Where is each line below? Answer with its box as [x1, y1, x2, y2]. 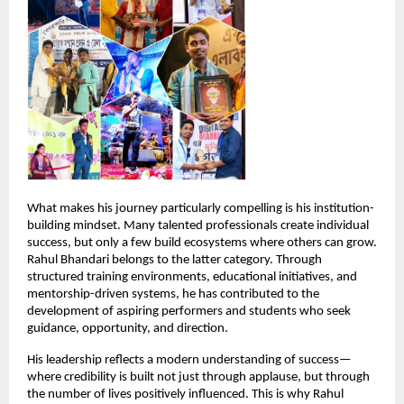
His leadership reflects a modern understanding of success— [27, 353, 352, 367]
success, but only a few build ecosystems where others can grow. [27, 235, 377, 250]
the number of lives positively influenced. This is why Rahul [27, 387, 344, 401]
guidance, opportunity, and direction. [27, 321, 228, 335]
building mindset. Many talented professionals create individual [27, 218, 369, 233]
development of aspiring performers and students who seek [27, 304, 351, 318]
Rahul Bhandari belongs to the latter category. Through [27, 252, 322, 267]
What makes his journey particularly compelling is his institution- [27, 201, 374, 216]
